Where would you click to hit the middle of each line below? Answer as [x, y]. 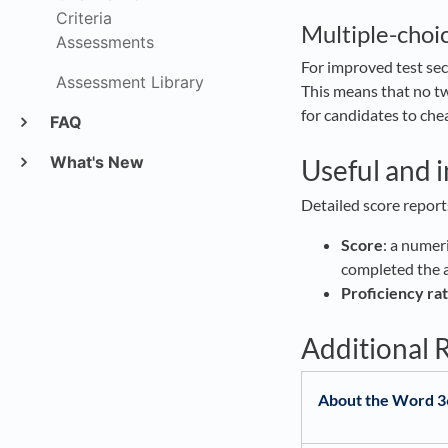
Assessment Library [130, 82]
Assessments [105, 42]
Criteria [84, 18]
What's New [94, 162]
